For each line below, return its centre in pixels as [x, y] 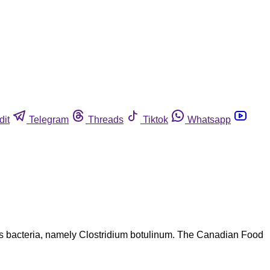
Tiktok [155, 119]
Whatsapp [209, 119]
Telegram [49, 119]
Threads [106, 119]
